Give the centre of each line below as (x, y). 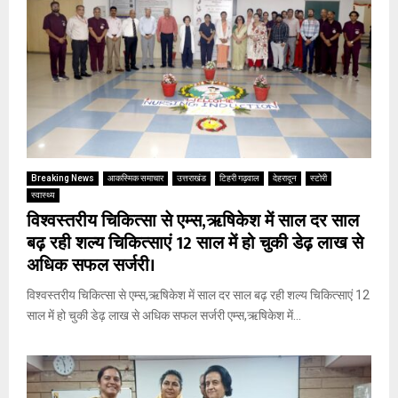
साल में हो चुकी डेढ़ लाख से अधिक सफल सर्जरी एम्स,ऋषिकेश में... (164, 315)
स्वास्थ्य (43, 195)
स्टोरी (318, 178)
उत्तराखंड (191, 178)
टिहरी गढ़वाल (239, 178)
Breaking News (63, 178)
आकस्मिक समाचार (135, 178)
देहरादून (285, 178)
